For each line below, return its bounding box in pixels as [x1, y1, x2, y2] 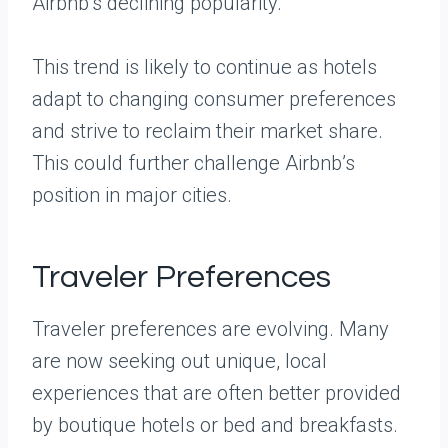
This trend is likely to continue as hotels [32, 55, 377, 80]
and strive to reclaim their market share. [32, 119, 383, 144]
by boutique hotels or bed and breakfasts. [32, 413, 398, 438]
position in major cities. [32, 183, 232, 208]
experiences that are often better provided [32, 381, 401, 406]
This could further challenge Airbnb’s [32, 151, 355, 176]
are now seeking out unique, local [32, 349, 327, 374]
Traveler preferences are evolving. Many [32, 317, 389, 342]
